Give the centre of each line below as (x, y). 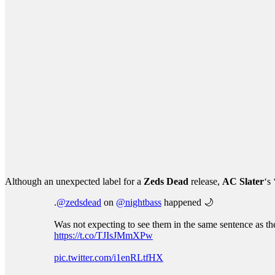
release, (207, 181)
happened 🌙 (188, 202)
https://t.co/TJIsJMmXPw (103, 235)
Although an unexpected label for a (74, 181)
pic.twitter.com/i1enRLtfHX (109, 258)
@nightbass (139, 202)
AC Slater (243, 181)
